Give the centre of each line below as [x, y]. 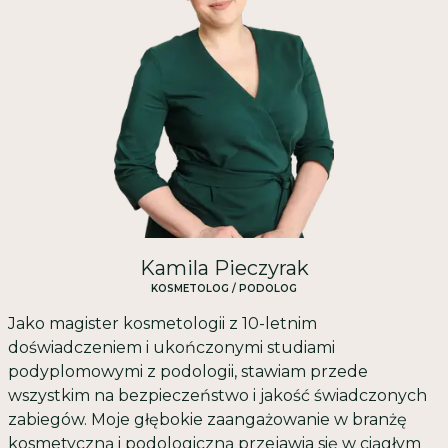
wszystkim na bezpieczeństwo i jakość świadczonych [217, 396]
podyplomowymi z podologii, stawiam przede [188, 372]
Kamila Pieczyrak [224, 268]
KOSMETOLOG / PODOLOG [224, 289]
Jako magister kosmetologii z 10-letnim [162, 324]
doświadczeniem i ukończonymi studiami [171, 348]
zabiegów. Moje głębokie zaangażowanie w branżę [207, 420]
